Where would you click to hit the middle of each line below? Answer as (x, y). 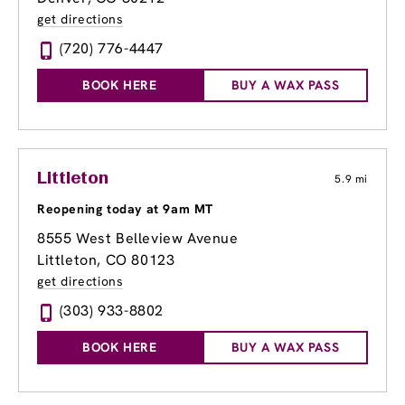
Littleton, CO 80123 (106, 260)
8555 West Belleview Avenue (138, 239)
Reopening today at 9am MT (125, 209)
